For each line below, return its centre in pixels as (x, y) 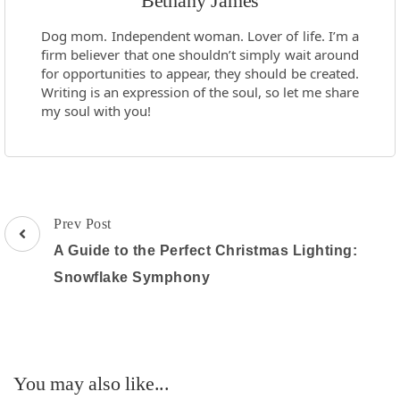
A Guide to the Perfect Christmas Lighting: (205, 251)
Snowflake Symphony (132, 278)
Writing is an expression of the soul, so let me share (200, 92)
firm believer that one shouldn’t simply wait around (200, 55)
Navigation (51, 250)
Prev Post (83, 224)
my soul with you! (96, 111)
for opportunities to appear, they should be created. (200, 74)
